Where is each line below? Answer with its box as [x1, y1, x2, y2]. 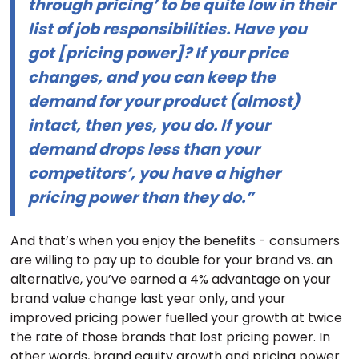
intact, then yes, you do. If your [28, 114, 271, 136]
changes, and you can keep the [28, 66, 276, 88]
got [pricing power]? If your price [28, 42, 289, 64]
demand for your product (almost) [28, 90, 301, 112]
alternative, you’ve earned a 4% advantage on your [10, 270, 332, 289]
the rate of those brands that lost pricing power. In [10, 328, 331, 347]
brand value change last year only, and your [10, 289, 287, 309]
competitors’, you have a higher [28, 162, 281, 184]
